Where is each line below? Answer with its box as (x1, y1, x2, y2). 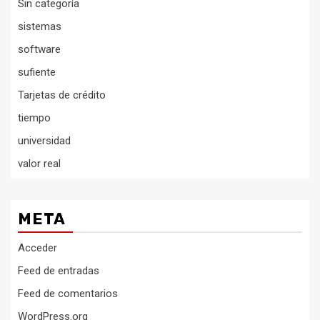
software (18, 43, 61, 56)
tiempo (18, 111, 51, 124)
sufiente (18, 66, 56, 79)
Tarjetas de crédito (18, 89, 106, 101)
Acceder (18, 241, 57, 254)
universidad (18, 134, 71, 147)
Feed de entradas (18, 264, 99, 277)
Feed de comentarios (18, 287, 118, 300)
